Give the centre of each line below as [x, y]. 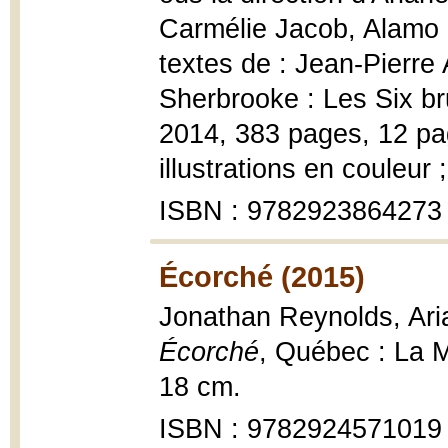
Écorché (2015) [262, 276]
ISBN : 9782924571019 [300, 429]
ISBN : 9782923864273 [300, 211]
